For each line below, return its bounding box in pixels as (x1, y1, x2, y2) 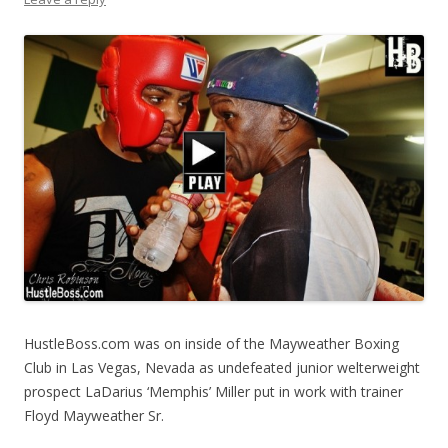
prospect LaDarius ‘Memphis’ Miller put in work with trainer (24, 382, 403, 402)
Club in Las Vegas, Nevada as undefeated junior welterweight (24, 358, 420, 378)
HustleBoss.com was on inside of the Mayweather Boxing (24, 334, 399, 354)
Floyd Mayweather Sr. (24, 406, 164, 426)
